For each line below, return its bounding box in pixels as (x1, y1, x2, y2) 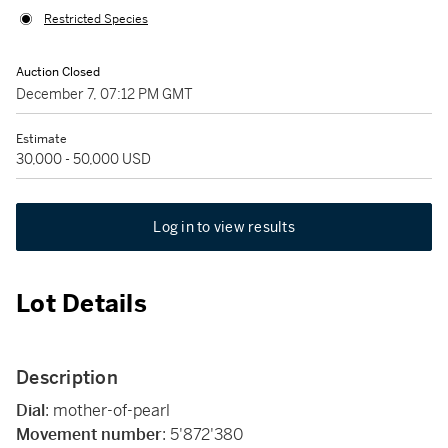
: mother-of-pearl (45, 400, 170, 421)
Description (16, 366, 118, 389)
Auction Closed (16, 64, 100, 80)
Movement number (16, 424, 162, 445)
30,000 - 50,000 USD (16, 150, 151, 168)
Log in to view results (153, 218, 295, 236)
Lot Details (16, 289, 147, 319)
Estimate (16, 131, 67, 147)
